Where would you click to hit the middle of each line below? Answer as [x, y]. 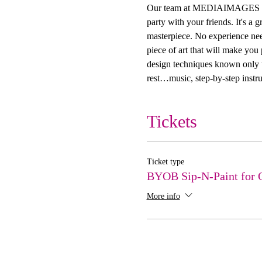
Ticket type [165, 161]
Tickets [172, 121]
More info [163, 196]
